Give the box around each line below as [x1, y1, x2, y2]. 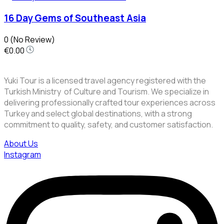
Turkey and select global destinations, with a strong [4, 107, 192, 119]
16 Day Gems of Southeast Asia [4, 11, 146, 25]
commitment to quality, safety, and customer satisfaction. [4, 118, 213, 130]
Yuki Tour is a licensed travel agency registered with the [4, 74, 206, 86]
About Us [4, 137, 38, 149]
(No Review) [10, 33, 55, 45]
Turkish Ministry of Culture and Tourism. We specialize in [4, 85, 209, 97]
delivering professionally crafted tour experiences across [4, 96, 215, 108]
